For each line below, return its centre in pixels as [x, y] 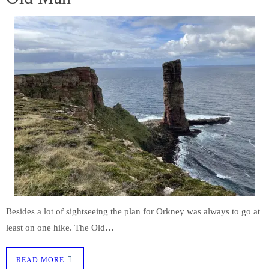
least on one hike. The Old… [60, 228]
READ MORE [40, 260]
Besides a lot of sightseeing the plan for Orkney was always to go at [133, 211]
